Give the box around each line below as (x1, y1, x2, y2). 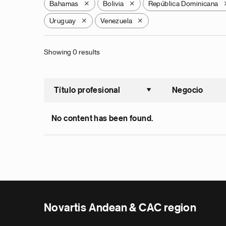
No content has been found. (51, 115, 153, 123)
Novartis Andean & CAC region (44, 202, 197, 213)
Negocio (172, 86, 203, 94)
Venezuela (100, 17, 133, 24)
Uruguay (49, 17, 76, 24)
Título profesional (54, 86, 121, 94)
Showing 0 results (44, 48, 100, 55)
